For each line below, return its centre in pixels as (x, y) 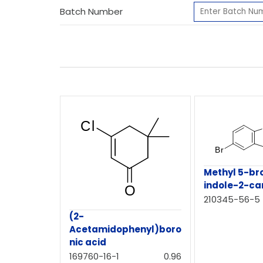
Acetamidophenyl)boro (125, 229)
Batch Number (91, 11)
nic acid (88, 242)
